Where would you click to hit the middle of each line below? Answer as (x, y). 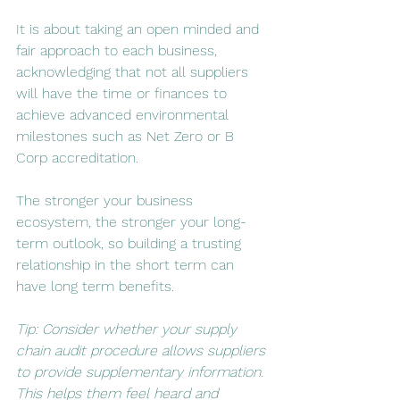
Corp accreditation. (79, 158)
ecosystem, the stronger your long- (131, 222)
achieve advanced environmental (125, 115)
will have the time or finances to (124, 93)
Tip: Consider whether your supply (129, 329)
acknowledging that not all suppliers (134, 72)
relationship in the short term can (127, 265)
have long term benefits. (97, 286)
